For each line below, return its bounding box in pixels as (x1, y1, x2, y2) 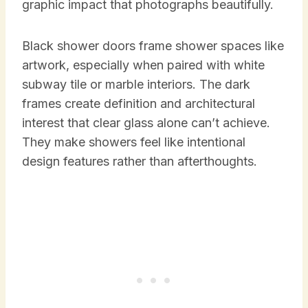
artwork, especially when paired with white (22, 57, 265, 72)
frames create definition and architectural (22, 96, 255, 111)
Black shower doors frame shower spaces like (22, 38, 284, 53)
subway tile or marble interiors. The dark (22, 76, 250, 91)
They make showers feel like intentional (22, 134, 245, 149)
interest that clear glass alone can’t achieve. (22, 115, 270, 130)
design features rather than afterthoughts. (22, 153, 257, 168)
